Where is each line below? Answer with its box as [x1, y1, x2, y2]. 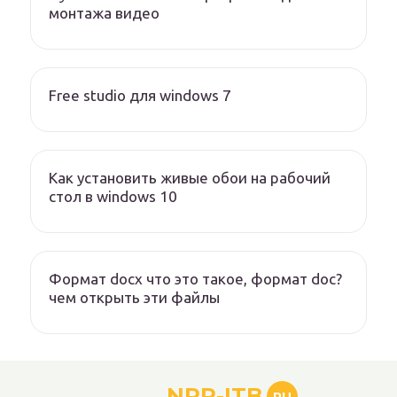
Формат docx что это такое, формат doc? [49, 270, 342, 288]
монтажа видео [49, 4, 160, 22]
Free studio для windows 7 [49, 87, 231, 105]
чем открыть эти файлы [49, 289, 220, 307]
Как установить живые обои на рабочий [49, 169, 331, 187]
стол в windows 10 [49, 188, 177, 206]
